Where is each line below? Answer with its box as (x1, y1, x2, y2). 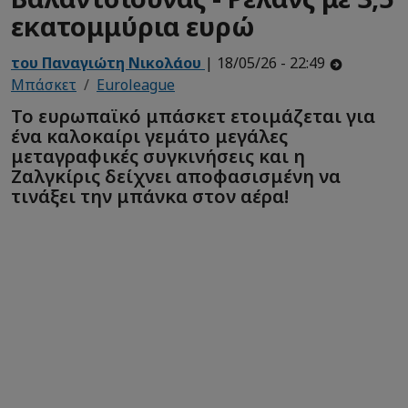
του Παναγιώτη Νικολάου (11, 53, 205, 74)
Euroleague (97, 75, 175, 96)
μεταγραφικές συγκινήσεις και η (11, 143, 305, 168)
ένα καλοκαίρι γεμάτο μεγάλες (11, 123, 288, 148)
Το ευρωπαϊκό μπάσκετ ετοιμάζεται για (11, 103, 375, 128)
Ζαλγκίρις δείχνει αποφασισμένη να (11, 163, 341, 189)
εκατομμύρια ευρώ (11, 8, 255, 45)
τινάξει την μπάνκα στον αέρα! (11, 183, 289, 209)
